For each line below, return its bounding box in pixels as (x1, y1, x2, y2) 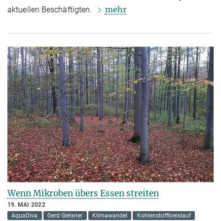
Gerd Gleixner (47, 212, 83, 219)
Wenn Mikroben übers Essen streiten (7, 187, 159, 199)
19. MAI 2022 (7, 201, 45, 208)
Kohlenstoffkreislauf (137, 212, 191, 219)
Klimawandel (92, 212, 127, 219)
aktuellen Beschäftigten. (7, 5, 94, 15)
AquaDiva (11, 212, 38, 219)
